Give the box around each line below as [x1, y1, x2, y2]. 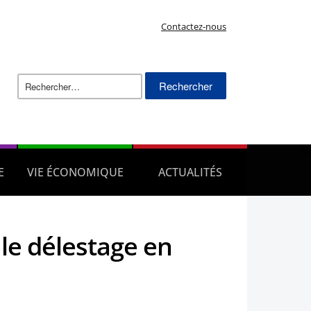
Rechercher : [142, 70, 201, 84]
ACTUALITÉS [158, 164, 222, 180]
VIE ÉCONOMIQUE [26, 164, 124, 180]
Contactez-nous [161, 20, 226, 33]
